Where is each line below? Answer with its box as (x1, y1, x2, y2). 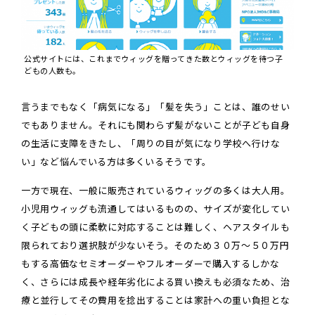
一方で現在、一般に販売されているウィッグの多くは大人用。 (21, 184, 290, 198)
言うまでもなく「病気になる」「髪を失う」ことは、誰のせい (21, 101, 290, 115)
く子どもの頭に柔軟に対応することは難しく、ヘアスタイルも (21, 221, 290, 235)
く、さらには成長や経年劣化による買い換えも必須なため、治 (21, 276, 290, 290)
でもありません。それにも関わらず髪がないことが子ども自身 (21, 119, 290, 133)
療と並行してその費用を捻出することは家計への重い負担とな (21, 294, 290, 308)
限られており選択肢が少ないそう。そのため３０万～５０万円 (21, 239, 290, 253)
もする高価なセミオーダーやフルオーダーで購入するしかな (21, 257, 280, 271)
